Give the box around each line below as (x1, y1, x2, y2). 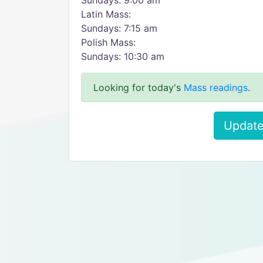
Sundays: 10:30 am (81, 50, 164, 62)
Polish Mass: (81, 36, 136, 48)
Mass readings (184, 82, 248, 93)
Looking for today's (93, 82, 184, 93)
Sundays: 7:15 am (81, 22, 157, 34)
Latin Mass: (81, 8, 131, 20)
